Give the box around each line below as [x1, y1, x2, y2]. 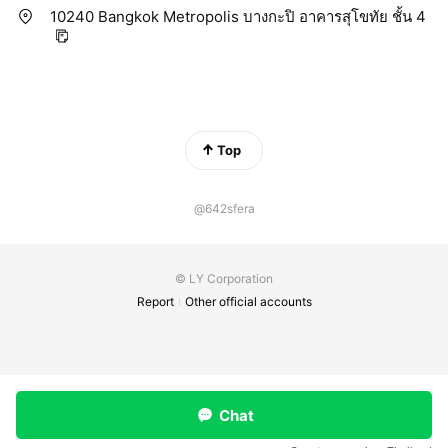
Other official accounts [185, 294, 312, 309]
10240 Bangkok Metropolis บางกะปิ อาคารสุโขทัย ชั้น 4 [50, 6, 426, 26]
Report [137, 294, 174, 309]
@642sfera [193, 201, 255, 216]
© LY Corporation [175, 271, 273, 286]
